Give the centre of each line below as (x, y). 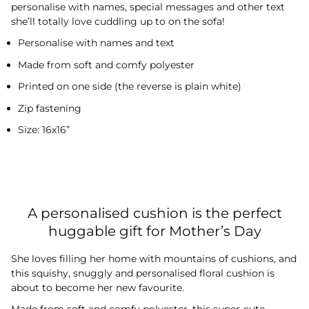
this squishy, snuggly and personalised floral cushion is (143, 273)
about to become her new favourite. (99, 287)
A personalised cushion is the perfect (154, 213)
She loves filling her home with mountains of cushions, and (154, 258)
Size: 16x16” (44, 130)
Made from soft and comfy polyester (106, 64)
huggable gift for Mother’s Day (154, 231)
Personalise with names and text (96, 43)
